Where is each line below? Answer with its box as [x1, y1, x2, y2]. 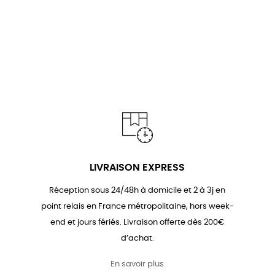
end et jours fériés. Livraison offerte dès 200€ [50, 219, 225, 227]
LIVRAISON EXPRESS [90, 163, 185, 173]
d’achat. [120, 234, 154, 243]
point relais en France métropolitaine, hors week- [41, 203, 234, 211]
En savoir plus [110, 260, 165, 269]
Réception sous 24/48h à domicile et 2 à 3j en [49, 187, 226, 195]
